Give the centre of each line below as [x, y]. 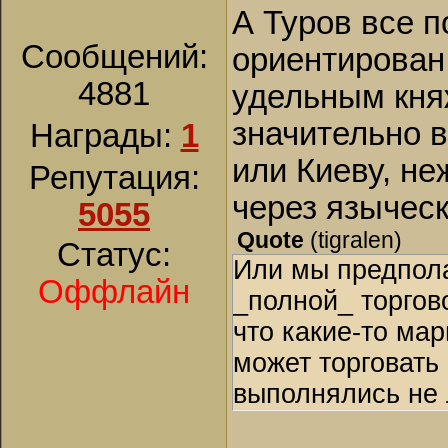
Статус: [114, 255]
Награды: [105, 136]
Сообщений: [114, 57]
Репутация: [114, 178]
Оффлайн [114, 292]
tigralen [356, 240]
